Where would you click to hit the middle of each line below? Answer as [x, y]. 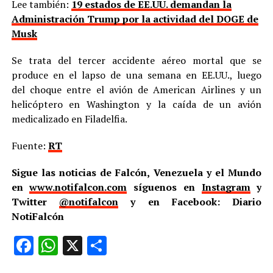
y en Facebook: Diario [190, 202]
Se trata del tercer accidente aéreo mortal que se [136, 61]
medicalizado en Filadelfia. [69, 119]
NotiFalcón [37, 217]
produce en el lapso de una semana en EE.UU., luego [136, 75]
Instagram [226, 187]
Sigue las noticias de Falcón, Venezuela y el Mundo [136, 173]
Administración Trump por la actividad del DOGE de [135, 19]
